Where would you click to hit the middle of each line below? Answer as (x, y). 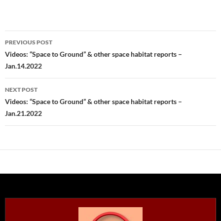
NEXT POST (21, 90)
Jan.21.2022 (23, 113)
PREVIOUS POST (29, 42)
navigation (35, 56)
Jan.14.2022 (23, 66)
